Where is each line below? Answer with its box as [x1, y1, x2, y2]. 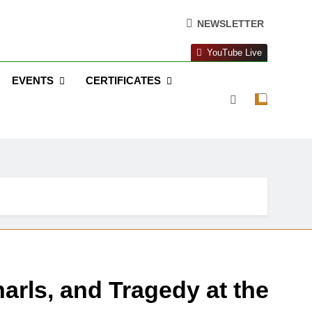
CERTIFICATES [85, 75, 161, 86]
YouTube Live [207, 47, 262, 58]
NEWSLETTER [197, 19, 264, 29]
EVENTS [11, 75, 54, 86]
